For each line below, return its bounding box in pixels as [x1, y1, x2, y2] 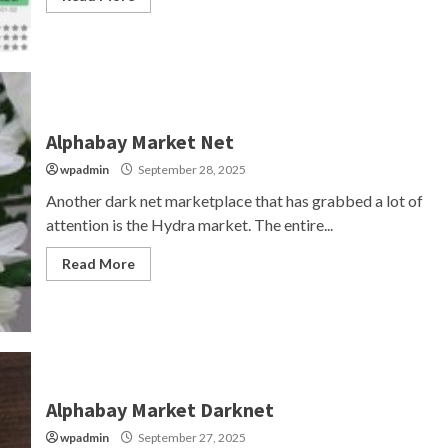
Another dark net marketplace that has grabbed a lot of [45, 190, 423, 210]
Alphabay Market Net [45, 128, 234, 154]
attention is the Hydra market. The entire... [45, 214, 333, 234]
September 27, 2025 [135, 429, 246, 445]
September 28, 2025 [135, 161, 246, 177]
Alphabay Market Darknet [45, 396, 274, 422]
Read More [61, 254, 135, 272]
